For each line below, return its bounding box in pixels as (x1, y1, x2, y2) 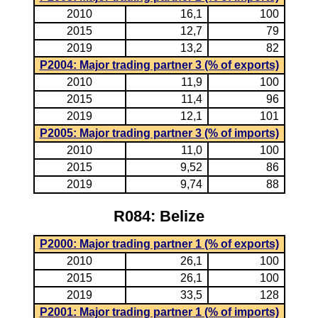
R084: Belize (114, 207, 204, 225)
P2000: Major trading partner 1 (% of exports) (39, 238, 279, 250)
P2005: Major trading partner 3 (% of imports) (39, 127, 279, 139)
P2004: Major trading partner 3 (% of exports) (39, 59, 279, 71)
